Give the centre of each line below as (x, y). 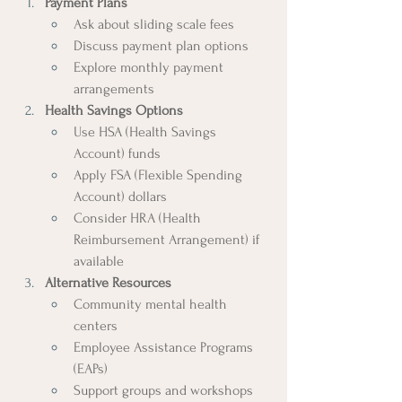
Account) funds (117, 153)
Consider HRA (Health (139, 218)
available (99, 261)
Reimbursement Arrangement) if (168, 239)
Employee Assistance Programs (165, 347)
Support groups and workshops (163, 390)
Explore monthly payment (150, 67)
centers (96, 325)
